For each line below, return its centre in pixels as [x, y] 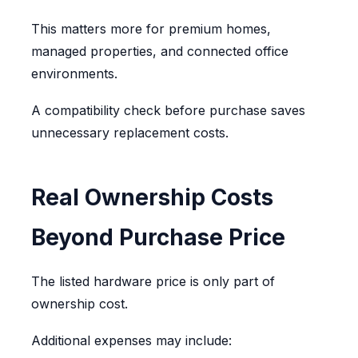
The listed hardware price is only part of [153, 282]
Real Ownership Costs [152, 198]
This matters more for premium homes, [151, 29]
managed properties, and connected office [159, 52]
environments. [74, 74]
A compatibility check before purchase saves [168, 111]
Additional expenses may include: [131, 341]
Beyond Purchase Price [158, 238]
